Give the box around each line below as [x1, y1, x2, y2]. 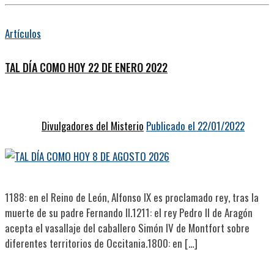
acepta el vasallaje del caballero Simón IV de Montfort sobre [5, 220, 250, 236]
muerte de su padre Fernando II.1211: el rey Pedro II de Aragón [5, 205, 253, 221]
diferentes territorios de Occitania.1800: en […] [5, 235, 198, 251]
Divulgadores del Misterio [42, 118, 144, 134]
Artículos [5, 26, 41, 42]
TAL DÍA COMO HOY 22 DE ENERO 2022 [5, 59, 168, 76]
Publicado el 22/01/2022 [146, 118, 245, 134]
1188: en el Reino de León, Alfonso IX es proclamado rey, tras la [5, 190, 259, 206]
